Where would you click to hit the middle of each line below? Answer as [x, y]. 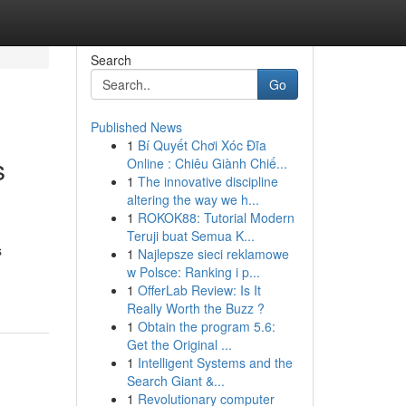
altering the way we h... [193, 199]
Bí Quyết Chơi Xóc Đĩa [202, 145]
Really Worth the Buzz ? [195, 308]
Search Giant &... [175, 381]
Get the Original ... [179, 344]
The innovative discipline [208, 181]
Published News [136, 127]
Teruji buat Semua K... [190, 236]
